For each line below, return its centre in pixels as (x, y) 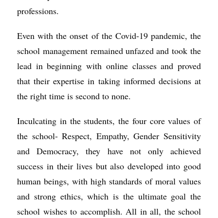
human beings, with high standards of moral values (109, 181)
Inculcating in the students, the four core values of (109, 121)
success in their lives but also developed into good (109, 166)
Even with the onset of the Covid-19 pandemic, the (109, 36)
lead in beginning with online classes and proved (109, 66)
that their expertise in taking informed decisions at (109, 81)
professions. (38, 11)
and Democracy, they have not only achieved (109, 151)
